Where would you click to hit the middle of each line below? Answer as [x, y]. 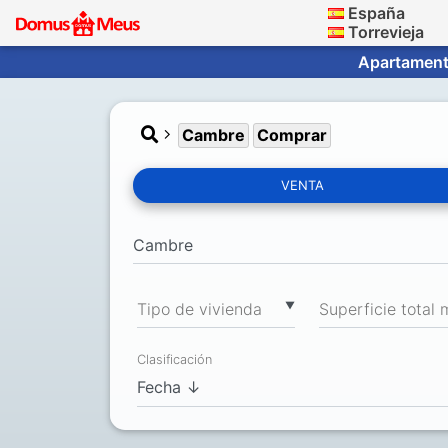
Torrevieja [385, 32]
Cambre [213, 135]
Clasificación [174, 360]
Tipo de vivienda [199, 308]
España [376, 13]
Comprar [292, 135]
